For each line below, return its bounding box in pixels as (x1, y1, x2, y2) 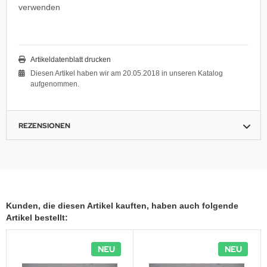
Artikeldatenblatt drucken (30, 55, 111, 64)
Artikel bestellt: (6, 212, 68, 222)
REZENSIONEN (18, 120, 70, 131)
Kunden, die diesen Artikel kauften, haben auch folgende (6, 200, 238, 210)
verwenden (18, 2, 60, 12)
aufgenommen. (30, 79, 79, 88)
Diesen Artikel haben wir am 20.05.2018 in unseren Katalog (30, 69, 223, 77)
